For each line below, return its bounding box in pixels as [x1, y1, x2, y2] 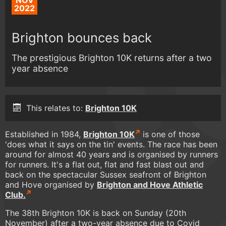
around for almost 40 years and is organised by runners [5, 149, 218, 160]
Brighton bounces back [12, 29, 152, 45]
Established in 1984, [5, 129, 83, 140]
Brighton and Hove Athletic [97, 180, 203, 190]
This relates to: [26, 103, 85, 114]
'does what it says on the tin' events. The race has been [5, 139, 217, 150]
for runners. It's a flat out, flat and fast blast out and [5, 159, 204, 170]
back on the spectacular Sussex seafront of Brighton [5, 169, 206, 180]
